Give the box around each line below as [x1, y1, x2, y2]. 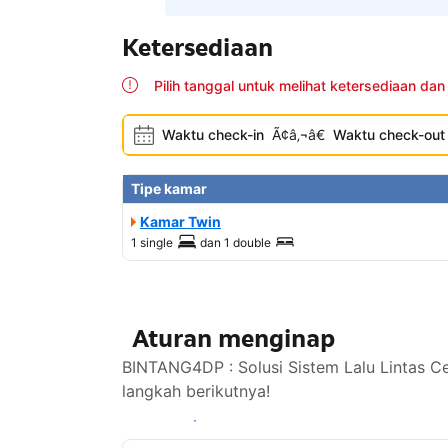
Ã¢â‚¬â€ [272, 126, 325, 144]
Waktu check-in [162, 126, 264, 144]
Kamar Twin [140, 213, 221, 231]
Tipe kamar [131, 180, 207, 198]
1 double [224, 235, 271, 251]
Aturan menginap [132, 323, 335, 355]
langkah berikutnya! [122, 381, 270, 402]
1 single [131, 235, 173, 251]
